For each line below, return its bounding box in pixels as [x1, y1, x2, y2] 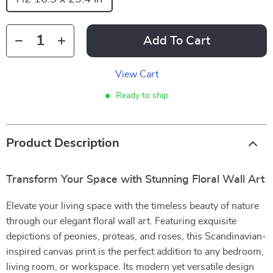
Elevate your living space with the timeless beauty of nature [6, 201, 259, 211]
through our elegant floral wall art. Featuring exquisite [6, 216, 236, 226]
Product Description [6, 137, 119, 149]
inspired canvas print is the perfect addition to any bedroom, [6, 247, 264, 257]
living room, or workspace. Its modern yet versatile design [6, 262, 254, 272]
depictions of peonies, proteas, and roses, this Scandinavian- [6, 232, 266, 241]
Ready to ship [115, 91, 168, 100]
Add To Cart [143, 35, 210, 47]
